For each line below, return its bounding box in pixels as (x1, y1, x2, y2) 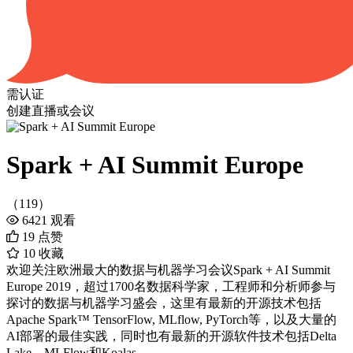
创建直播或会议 (6, 103, 95, 117)
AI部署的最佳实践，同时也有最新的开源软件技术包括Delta (6, 329, 336, 344)
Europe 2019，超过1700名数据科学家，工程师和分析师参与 (6, 280, 336, 294)
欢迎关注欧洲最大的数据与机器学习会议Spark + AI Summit (6, 263, 330, 277)
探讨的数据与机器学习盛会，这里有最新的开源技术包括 (6, 296, 321, 310)
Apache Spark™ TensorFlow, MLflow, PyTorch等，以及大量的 (6, 313, 336, 327)
